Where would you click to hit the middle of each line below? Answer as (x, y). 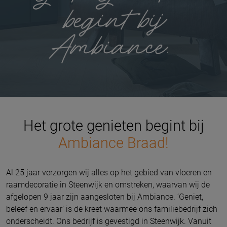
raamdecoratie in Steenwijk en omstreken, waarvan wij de (108, 185)
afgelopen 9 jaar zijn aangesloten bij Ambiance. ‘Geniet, (105, 197)
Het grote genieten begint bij (113, 126)
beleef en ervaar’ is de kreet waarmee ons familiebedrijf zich (112, 209)
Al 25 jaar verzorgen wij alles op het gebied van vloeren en (109, 173)
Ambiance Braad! (113, 143)
